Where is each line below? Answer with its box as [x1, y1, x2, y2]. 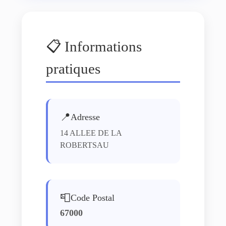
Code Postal [70, 192, 115, 203]
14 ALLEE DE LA [60, 129, 122, 137]
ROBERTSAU [60, 141, 109, 149]
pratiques [45, 61, 100, 77]
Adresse [70, 111, 100, 122]
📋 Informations [45, 38, 142, 54]
